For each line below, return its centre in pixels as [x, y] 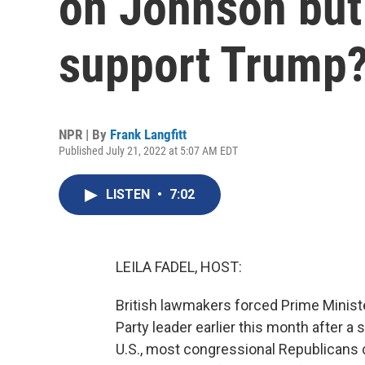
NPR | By [84, 134]
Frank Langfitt [148, 134]
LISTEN [130, 194]
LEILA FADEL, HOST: [179, 267]
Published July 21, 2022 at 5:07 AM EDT [148, 151]
